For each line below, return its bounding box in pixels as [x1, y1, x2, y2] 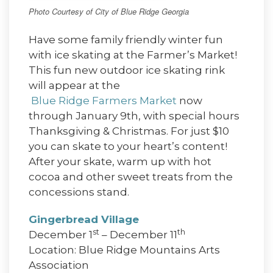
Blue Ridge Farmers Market [29, 94, 177, 107]
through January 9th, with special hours [29, 110, 239, 122]
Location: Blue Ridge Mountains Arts [29, 244, 220, 257]
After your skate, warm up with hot [29, 155, 211, 168]
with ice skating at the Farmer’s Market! [29, 49, 237, 62]
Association [29, 259, 89, 272]
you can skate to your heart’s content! [29, 140, 227, 153]
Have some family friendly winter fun [29, 34, 223, 46]
